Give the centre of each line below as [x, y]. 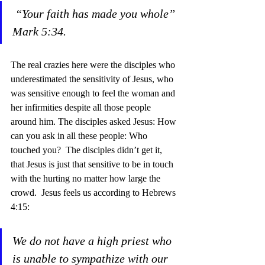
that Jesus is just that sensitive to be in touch [93, 164]
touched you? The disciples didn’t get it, [88, 150]
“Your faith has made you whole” [97, 13]
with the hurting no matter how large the [87, 178]
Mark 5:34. [39, 31]
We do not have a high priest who [93, 240]
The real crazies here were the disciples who [94, 64]
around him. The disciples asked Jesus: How [95, 121]
